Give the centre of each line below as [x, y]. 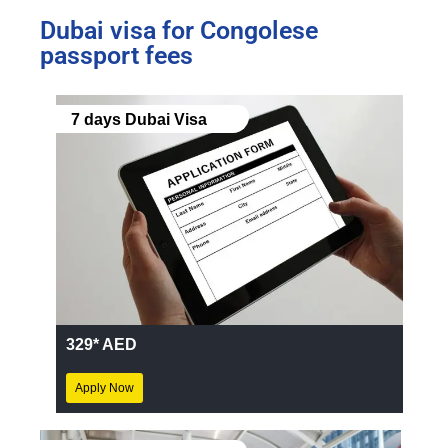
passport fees [116, 55]
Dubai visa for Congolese [179, 30]
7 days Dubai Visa [137, 119]
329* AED [101, 345]
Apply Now [104, 388]
